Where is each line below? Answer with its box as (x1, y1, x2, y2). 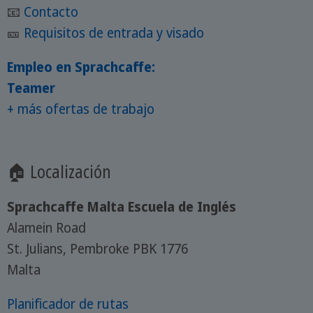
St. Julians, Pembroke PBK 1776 (6, 239, 188, 258)
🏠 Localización (6, 159, 111, 183)
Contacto (23, 2, 78, 21)
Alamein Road (6, 218, 86, 237)
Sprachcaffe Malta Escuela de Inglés (6, 197, 236, 216)
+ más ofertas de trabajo (6, 99, 154, 118)
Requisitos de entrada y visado (23, 23, 204, 42)
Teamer (6, 78, 55, 97)
